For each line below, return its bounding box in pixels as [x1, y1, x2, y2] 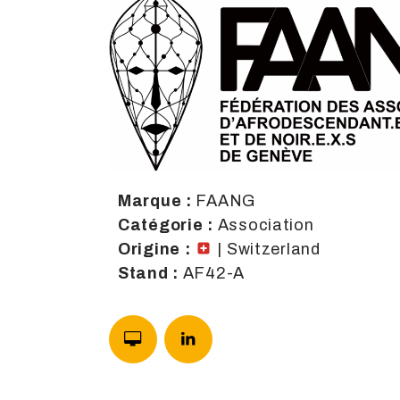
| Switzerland [212, 240, 321, 259]
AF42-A [182, 264, 246, 283]
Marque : [118, 192, 196, 211]
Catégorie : [118, 216, 218, 235]
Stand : [118, 264, 183, 283]
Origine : [118, 240, 196, 259]
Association [217, 216, 314, 235]
